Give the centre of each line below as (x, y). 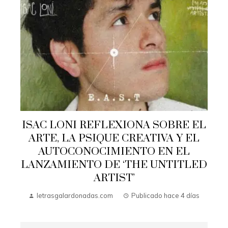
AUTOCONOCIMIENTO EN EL (114, 151)
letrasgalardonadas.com (75, 195)
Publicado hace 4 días (165, 195)
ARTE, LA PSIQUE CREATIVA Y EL (114, 138)
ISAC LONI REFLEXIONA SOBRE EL (114, 125)
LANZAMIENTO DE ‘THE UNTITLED (114, 165)
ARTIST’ (114, 178)
